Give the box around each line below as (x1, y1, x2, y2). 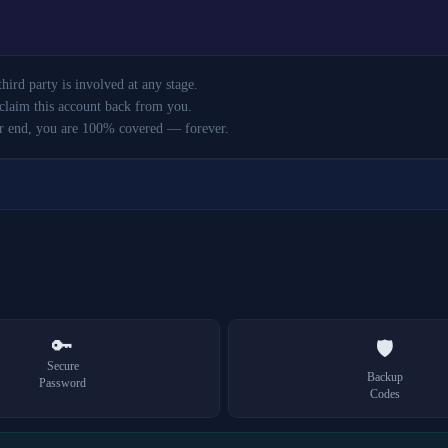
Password (39, 376, 87, 391)
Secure (46, 359, 79, 374)
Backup (367, 370, 404, 385)
